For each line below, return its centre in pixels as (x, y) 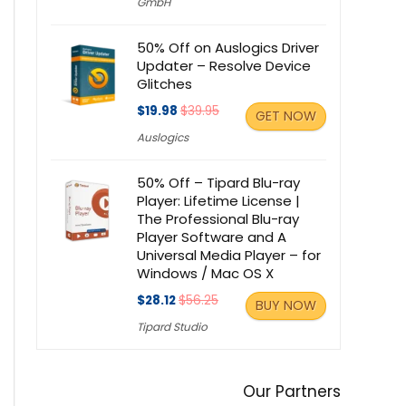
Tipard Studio (172, 327)
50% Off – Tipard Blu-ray (218, 183)
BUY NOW (286, 305)
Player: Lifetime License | (218, 201)
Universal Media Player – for (229, 255)
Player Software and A (212, 237)
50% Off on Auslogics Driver (228, 48)
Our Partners (292, 391)
